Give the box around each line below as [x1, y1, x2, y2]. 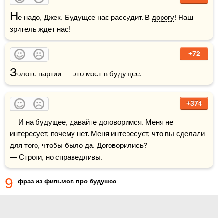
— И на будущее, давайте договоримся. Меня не [10, 118, 17, 126]
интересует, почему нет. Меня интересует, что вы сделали [10, 129, 205, 138]
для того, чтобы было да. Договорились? [10, 141, 147, 149]
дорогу [152, 13, 174, 21]
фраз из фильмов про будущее [18, 178, 116, 185]
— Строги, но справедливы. [10, 153, 103, 161]
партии [38, 70, 61, 78]
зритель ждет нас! [10, 25, 71, 33]
